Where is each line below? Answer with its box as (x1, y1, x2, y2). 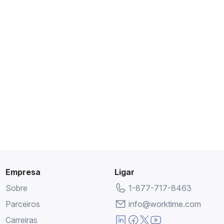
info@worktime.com (128, 199, 201, 209)
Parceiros (5, 199, 40, 209)
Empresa (5, 167, 40, 177)
